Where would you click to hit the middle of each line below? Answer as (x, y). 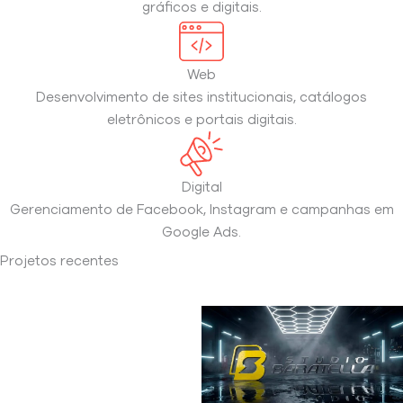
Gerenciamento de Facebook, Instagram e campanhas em (201, 210)
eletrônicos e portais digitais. (201, 120)
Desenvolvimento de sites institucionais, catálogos (201, 97)
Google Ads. (201, 232)
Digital (201, 187)
